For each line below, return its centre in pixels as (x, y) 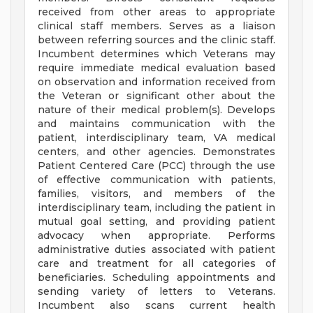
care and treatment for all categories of (156, 264)
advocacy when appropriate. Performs (156, 236)
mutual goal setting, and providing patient (156, 222)
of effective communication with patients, (156, 180)
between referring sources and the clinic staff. (156, 40)
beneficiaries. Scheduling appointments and (156, 278)
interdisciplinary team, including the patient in (156, 208)
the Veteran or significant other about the (156, 96)
